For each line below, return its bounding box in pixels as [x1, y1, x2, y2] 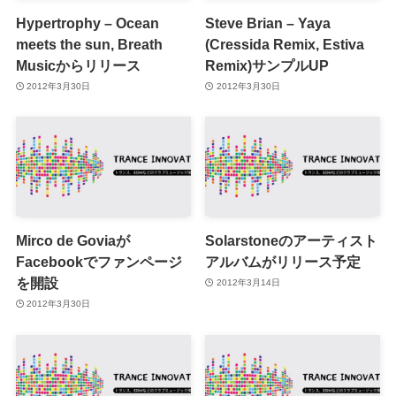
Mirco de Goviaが [15, 232, 130, 248]
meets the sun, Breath [15, 35, 163, 52]
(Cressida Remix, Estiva [205, 35, 365, 52]
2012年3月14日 [216, 278, 280, 288]
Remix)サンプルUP [205, 57, 330, 73]
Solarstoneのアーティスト [205, 232, 378, 248]
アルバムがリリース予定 [205, 253, 362, 270]
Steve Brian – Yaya [205, 14, 331, 31]
